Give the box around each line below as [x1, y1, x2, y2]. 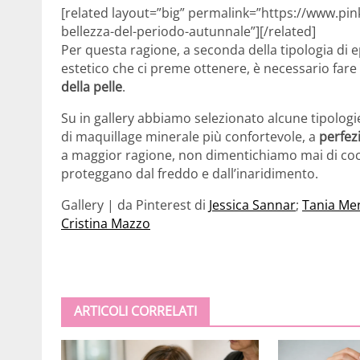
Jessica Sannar [209, 195, 296, 214]
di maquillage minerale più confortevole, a [61, 127, 319, 145]
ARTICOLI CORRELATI [74, 301, 197, 320]
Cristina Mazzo [61, 214, 150, 232]
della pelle [61, 77, 122, 96]
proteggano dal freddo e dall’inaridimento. [61, 164, 318, 182]
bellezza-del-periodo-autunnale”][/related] [61, 22, 316, 40]
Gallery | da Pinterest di [61, 195, 209, 214]
